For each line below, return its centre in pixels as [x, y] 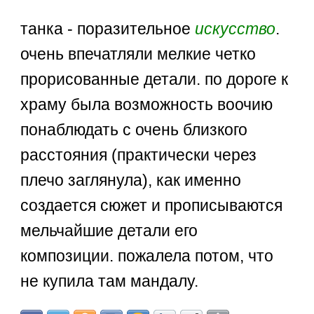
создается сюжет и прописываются [152, 205]
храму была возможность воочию [147, 104]
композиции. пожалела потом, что [147, 255]
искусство [235, 28]
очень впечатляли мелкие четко [138, 54]
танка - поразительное [108, 28]
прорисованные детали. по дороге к [155, 79]
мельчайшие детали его [109, 230]
